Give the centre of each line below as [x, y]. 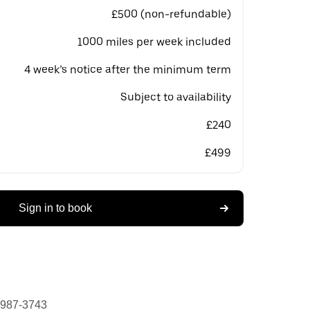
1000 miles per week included [154, 42]
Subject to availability [176, 97]
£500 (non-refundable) [171, 14]
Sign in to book [55, 208]
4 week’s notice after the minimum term [128, 70]
